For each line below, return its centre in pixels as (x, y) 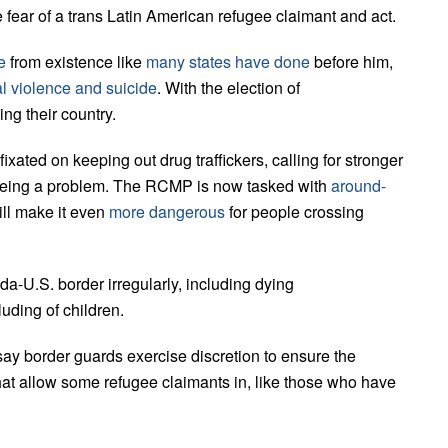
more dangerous (167, 211)
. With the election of (228, 87)
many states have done (228, 61)
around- (358, 185)
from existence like (76, 61)
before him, (351, 61)
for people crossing (294, 211)
